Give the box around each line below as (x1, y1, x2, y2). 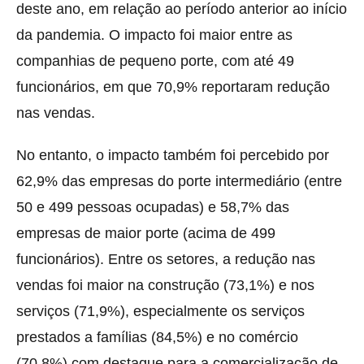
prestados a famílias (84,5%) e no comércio (16, 328, 298, 345)
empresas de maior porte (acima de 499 (16, 224, 275, 241)
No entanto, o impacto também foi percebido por (16, 146, 329, 163)
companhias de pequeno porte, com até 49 (16, 52, 294, 69)
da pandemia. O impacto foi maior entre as (16, 26, 292, 43)
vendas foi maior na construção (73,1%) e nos (16, 276, 314, 293)
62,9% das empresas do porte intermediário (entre (16, 172, 342, 189)
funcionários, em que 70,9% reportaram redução (16, 78, 330, 95)
